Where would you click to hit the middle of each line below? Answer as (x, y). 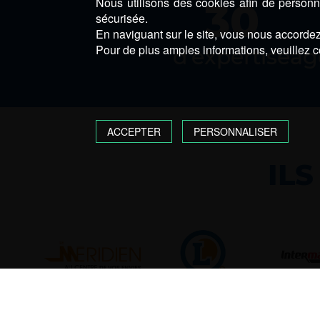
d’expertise (231, 57)
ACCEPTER (134, 132)
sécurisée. (122, 18)
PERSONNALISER (235, 132)
